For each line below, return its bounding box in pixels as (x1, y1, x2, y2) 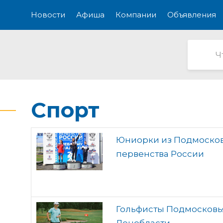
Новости (31, 10, 65, 19)
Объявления (167, 10, 216, 19)
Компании (115, 10, 156, 19)
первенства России (116, 149, 204, 159)
